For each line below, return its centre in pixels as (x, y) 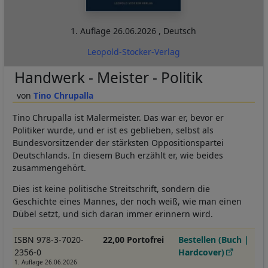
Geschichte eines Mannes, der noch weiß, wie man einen (127, 201)
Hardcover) (202, 252)
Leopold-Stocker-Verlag (133, 51)
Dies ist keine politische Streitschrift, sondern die (111, 188)
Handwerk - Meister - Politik (108, 77)
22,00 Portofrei (133, 239)
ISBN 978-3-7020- (49, 239)
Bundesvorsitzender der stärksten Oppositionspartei (118, 142)
